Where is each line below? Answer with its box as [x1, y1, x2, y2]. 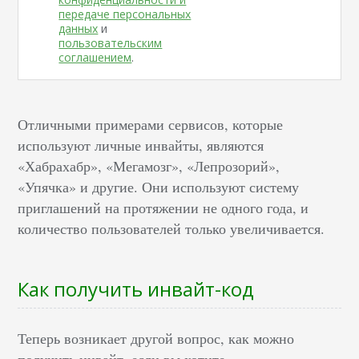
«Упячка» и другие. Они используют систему [18, 177, 300, 197]
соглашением [58, 50, 132, 66]
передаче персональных [58, 6, 192, 22]
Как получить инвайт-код [18, 276, 255, 303]
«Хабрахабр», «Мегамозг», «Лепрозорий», [18, 156, 280, 176]
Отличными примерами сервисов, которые [18, 115, 284, 135]
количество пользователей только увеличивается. [18, 219, 325, 239]
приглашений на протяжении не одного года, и [18, 198, 309, 218]
